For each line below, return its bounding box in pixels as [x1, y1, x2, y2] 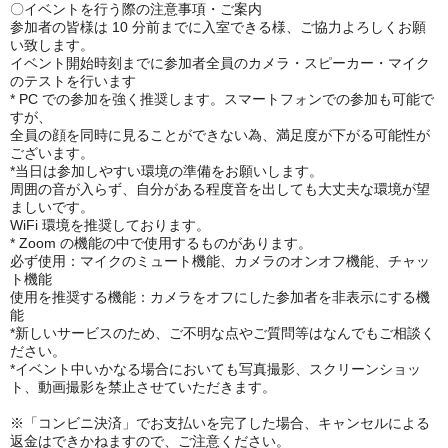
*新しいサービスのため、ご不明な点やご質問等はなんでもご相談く [10, 325, 435, 341]
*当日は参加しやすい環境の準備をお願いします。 [10, 163, 323, 179]
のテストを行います [10, 73, 136, 89]
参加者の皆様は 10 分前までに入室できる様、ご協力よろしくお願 [10, 19, 426, 35]
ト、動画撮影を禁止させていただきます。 [10, 379, 276, 395]
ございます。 [10, 145, 94, 161]
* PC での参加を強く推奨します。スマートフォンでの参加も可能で [10, 91, 434, 107]
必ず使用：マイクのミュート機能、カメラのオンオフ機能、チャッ [10, 253, 430, 269]
